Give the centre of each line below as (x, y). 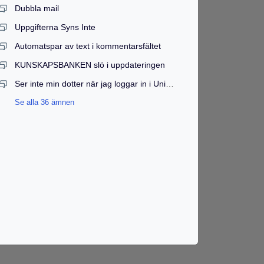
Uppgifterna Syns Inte (55, 27)
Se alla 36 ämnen (45, 102)
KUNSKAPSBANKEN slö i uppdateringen (90, 65)
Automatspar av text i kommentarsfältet (88, 46)
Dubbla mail (37, 8)
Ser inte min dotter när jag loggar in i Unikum (170, 84)
